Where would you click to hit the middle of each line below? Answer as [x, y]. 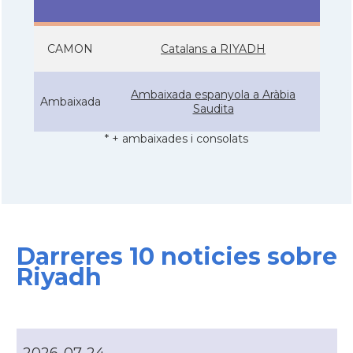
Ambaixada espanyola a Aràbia [213, 94]
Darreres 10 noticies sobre [176, 256]
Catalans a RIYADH [213, 48]
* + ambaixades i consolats [176, 138]
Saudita [213, 108]
